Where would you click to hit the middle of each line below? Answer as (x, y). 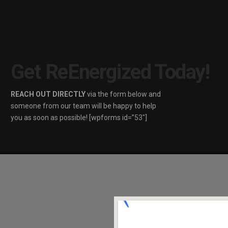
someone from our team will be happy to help (84, 106)
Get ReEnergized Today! (110, 72)
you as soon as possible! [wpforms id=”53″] (79, 118)
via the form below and (123, 94)
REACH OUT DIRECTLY (48, 94)
